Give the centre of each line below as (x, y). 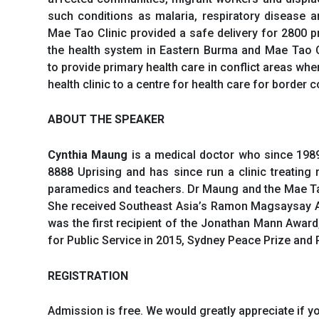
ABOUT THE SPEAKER (106, 120)
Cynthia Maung (88, 155)
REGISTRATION (88, 276)
